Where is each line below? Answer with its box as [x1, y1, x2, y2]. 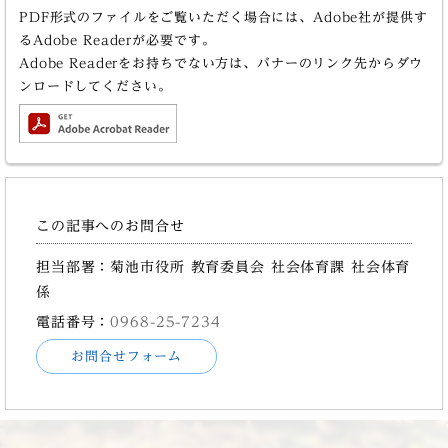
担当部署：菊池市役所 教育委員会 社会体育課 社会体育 [36, 259, 411, 275]
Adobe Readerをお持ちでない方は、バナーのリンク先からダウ [18, 56, 424, 70]
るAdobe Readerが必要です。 [18, 33, 216, 47]
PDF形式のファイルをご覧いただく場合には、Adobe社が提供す [18, 10, 428, 24]
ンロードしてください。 [18, 79, 172, 93]
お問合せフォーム [71, 350, 183, 364]
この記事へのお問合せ [36, 218, 185, 234]
